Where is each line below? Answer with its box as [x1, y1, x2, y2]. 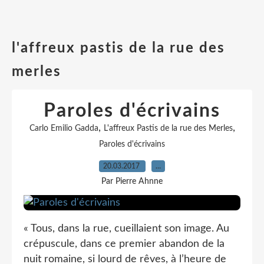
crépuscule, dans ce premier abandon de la [24, 239, 225, 249]
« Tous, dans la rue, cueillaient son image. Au [24, 223, 229, 234]
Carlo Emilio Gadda [29, 124, 98, 133]
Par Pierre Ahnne [101, 177, 163, 186]
